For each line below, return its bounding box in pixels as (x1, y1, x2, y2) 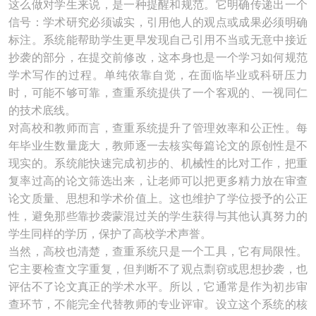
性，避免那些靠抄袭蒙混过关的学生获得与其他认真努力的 (8, 210, 308, 222)
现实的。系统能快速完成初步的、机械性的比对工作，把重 (8, 157, 308, 169)
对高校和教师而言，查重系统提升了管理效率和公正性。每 (8, 122, 308, 134)
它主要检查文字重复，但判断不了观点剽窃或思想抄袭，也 (8, 263, 308, 275)
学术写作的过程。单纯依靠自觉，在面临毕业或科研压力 (8, 69, 308, 81)
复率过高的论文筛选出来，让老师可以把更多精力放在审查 (8, 175, 308, 187)
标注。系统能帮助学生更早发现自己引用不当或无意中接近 (8, 34, 308, 46)
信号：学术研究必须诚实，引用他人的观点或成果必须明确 (8, 16, 308, 28)
